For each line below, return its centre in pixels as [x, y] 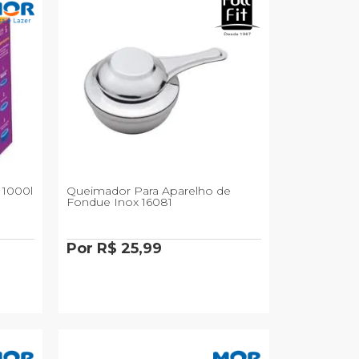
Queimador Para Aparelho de [149, 191]
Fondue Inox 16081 [120, 202]
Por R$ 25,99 [115, 249]
